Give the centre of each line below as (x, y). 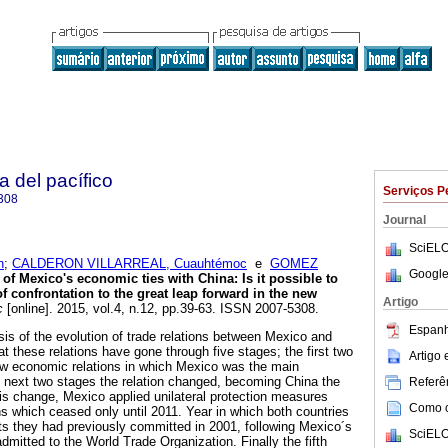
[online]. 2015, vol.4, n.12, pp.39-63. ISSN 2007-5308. (161, 309)
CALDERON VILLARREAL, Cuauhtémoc (129, 264)
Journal (404, 220)
